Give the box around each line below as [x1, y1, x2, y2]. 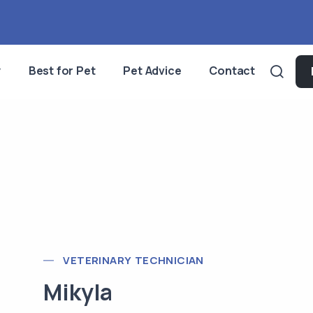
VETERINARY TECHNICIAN [63, 252, 204, 268]
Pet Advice [123, 63, 182, 78]
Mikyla [43, 276, 113, 307]
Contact [209, 63, 255, 78]
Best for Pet [28, 63, 96, 78]
